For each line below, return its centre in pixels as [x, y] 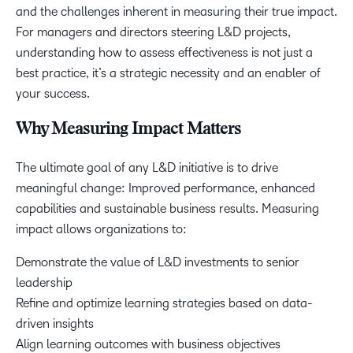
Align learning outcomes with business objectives [148, 344]
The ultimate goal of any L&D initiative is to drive [147, 167]
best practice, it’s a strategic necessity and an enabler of [168, 73]
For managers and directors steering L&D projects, [153, 32]
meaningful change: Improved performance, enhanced [165, 188]
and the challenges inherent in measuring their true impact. [176, 11]
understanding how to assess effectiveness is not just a [164, 52]
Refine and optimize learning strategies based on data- [164, 303]
